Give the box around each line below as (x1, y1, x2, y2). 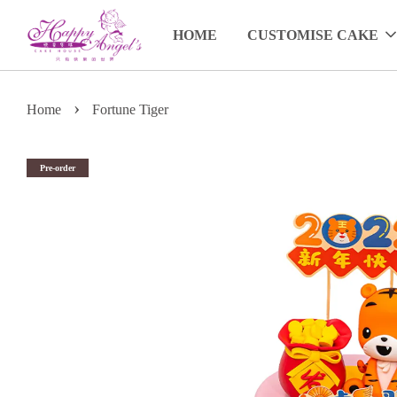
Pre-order (40, 163, 75, 174)
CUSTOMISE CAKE (247, 27, 378, 43)
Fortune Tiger (92, 102, 168, 118)
